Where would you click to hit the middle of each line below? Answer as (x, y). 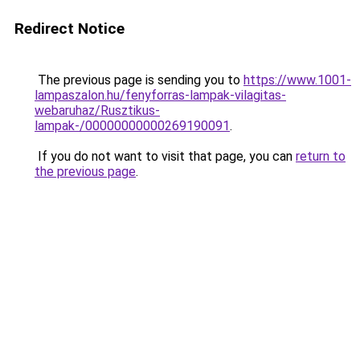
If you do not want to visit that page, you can (165, 156)
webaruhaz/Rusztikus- (97, 110)
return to (321, 156)
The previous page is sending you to (139, 80)
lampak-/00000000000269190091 (132, 126)
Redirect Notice (70, 29)
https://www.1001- (297, 80)
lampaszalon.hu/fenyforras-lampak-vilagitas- (160, 95)
